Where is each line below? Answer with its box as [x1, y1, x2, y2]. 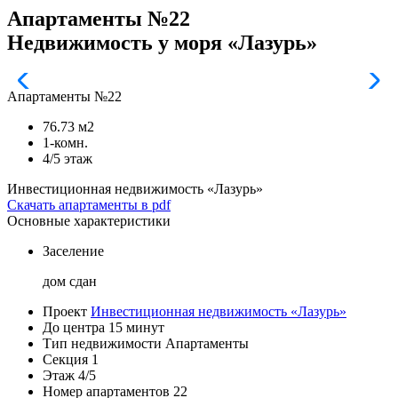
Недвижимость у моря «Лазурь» [7, 30, 317, 54]
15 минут [108, 319, 164, 335]
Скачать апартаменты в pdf [7, 196, 171, 212]
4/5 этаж [43, 150, 92, 166]
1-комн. [43, 134, 88, 150]
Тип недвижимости [43, 335, 162, 351]
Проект [43, 303, 87, 319]
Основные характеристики [7, 212, 171, 228]
